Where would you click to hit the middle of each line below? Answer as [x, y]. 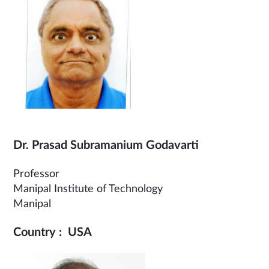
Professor [36, 174]
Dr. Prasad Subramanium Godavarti [106, 146]
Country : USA [53, 233]
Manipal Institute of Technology [88, 189]
